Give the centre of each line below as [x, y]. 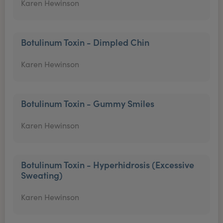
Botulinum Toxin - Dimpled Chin [85, 42]
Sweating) [42, 175]
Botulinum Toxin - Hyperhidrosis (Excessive [108, 165]
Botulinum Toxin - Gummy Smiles [88, 103]
